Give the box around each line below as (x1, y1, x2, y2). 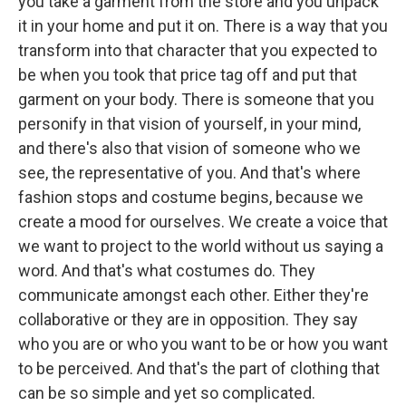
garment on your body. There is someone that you (18, 89, 374, 109)
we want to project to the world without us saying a (18, 236, 383, 256)
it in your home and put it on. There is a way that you (18, 15, 388, 35)
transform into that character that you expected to (18, 40, 377, 60)
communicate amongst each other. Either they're (18, 285, 369, 304)
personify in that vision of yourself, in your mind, (18, 113, 361, 133)
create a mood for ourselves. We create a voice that (18, 211, 388, 231)
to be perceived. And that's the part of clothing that (18, 358, 380, 378)
